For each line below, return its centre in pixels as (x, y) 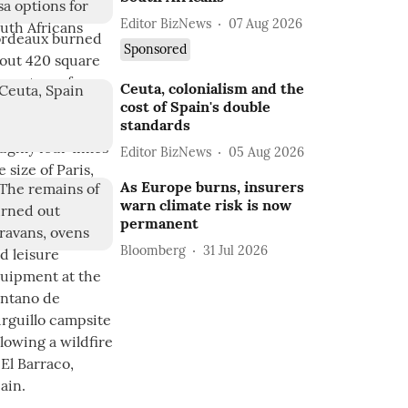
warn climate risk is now (206, 205)
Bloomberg (153, 250)
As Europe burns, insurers (213, 187)
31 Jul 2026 (236, 250)
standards (156, 125)
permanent (160, 223)
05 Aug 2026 (267, 152)
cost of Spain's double (196, 107)
